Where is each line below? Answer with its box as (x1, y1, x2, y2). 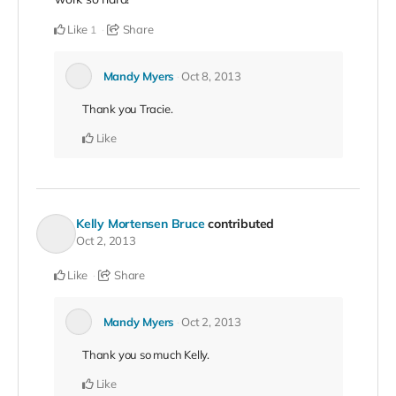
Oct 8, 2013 (181, 69, 241, 84)
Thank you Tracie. (82, 102, 173, 117)
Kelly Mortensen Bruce (76, 215, 205, 232)
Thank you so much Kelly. (82, 347, 209, 362)
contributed (208, 215, 275, 232)
